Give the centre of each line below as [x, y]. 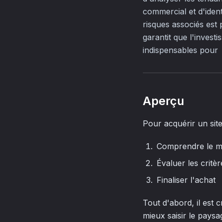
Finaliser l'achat [186, 180]
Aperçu [164, 101]
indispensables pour [180, 50]
